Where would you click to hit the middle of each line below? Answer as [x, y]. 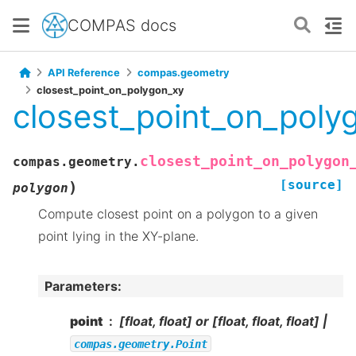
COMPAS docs [122, 25]
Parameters [81, 286]
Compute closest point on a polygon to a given [178, 214]
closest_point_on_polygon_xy [110, 90]
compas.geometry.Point [141, 344]
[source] [311, 185]
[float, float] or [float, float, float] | [223, 321]
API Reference [84, 73]
